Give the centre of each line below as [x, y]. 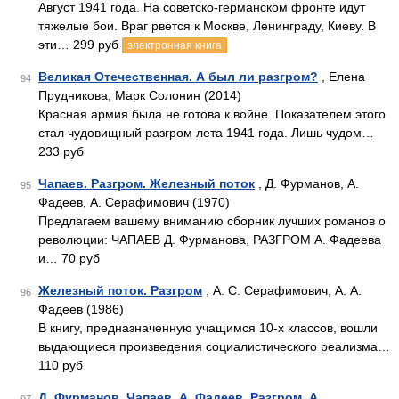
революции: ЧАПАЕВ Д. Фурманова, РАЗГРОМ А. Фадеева [210, 240]
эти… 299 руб [80, 45]
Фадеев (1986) [81, 309]
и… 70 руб [69, 258]
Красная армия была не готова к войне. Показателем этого [212, 114]
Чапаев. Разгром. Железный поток [147, 183]
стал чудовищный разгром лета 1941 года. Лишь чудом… [206, 133]
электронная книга [175, 45]
